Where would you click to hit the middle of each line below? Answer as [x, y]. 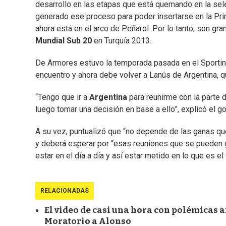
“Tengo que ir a [62, 97]
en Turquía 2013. [122, 41]
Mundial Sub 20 [64, 41]
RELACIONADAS [65, 191]
